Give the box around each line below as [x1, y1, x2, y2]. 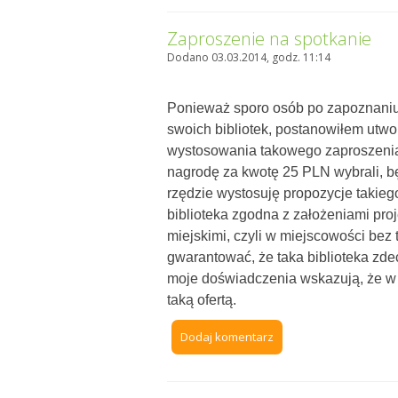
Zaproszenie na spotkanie [167, 27, 372, 52]
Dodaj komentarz [180, 329, 275, 346]
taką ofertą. [167, 292, 237, 308]
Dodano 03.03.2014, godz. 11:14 [167, 50, 331, 66]
